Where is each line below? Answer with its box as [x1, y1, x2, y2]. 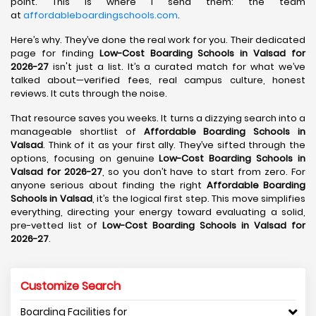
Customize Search [20, 278, 121, 294]
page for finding [11, 47, 99, 60]
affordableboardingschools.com [23, 8, 178, 22]
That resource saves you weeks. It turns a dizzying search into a [11, 111, 305, 125]
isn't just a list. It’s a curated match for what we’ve [49, 60, 305, 73]
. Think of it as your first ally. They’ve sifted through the [43, 138, 305, 152]
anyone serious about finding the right [11, 178, 207, 192]
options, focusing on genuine [11, 152, 159, 165]
